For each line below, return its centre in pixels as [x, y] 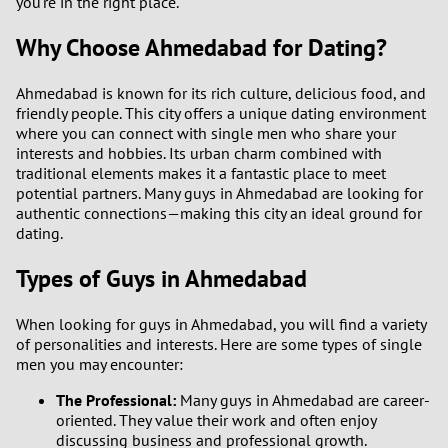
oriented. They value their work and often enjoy [216, 419]
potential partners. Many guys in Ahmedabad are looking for [219, 192]
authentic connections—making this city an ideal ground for [219, 212]
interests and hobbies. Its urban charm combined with [199, 152]
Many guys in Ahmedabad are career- [303, 399]
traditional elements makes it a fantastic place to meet [201, 172]
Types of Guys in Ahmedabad [161, 278]
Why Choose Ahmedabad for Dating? [201, 47]
